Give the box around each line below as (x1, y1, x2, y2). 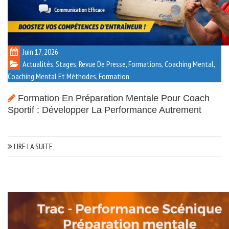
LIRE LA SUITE (12, 141, 53, 152)
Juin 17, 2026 (22, 47, 58, 57)
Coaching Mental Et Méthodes (8, 71, 96, 82)
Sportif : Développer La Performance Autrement (8, 105, 201, 116)
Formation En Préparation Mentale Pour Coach (18, 93, 210, 104)
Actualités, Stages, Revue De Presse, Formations (22, 59, 162, 70)
